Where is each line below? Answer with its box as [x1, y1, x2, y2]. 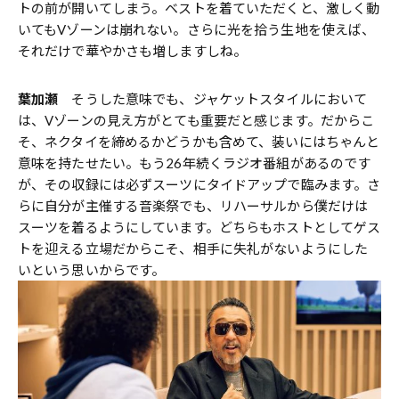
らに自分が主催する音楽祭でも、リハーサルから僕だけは [18, 197, 369, 214]
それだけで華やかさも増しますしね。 [18, 42, 248, 59]
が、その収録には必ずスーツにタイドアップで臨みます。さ [18, 175, 381, 192]
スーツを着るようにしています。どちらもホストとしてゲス [18, 218, 381, 235]
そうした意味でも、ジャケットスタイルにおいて [58, 90, 368, 107]
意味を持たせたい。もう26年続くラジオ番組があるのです [18, 154, 371, 171]
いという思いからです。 [18, 261, 166, 278]
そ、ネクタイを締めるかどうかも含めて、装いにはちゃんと [18, 133, 380, 150]
